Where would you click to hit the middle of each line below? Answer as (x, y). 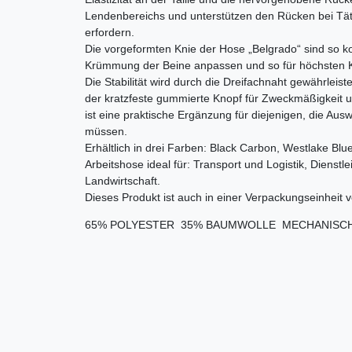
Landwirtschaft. (123, 180)
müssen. (106, 131)
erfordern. (110, 32)
